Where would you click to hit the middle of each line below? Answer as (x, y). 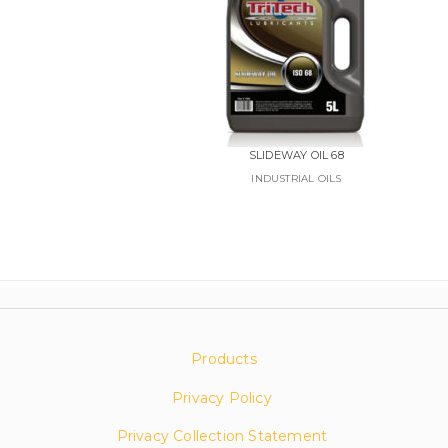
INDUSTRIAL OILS (296, 179)
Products (224, 359)
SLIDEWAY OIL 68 (296, 155)
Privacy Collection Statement (224, 436)
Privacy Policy (221, 397)
